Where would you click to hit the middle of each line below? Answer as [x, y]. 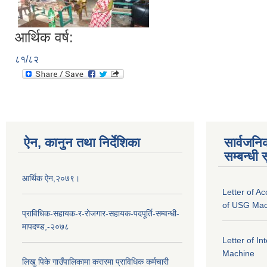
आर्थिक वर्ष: [44, 37]
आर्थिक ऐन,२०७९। [51, 178]
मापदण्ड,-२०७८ [46, 226]
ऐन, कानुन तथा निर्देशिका [82, 143]
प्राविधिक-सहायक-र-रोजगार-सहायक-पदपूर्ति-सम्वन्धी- [101, 213]
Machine [238, 253]
